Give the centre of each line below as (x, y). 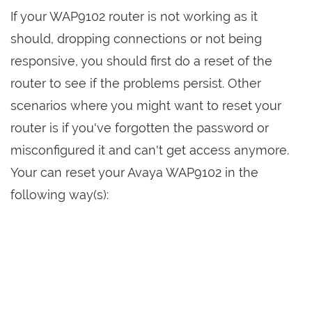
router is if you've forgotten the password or (140, 128)
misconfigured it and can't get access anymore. (150, 150)
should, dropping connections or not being (136, 39)
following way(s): (60, 195)
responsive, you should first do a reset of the (141, 61)
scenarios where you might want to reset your (146, 106)
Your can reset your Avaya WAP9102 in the (134, 173)
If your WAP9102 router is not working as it (134, 17)
